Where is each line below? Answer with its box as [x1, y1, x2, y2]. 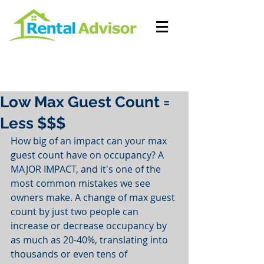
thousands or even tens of [11, 247, 130, 260]
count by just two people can [11, 205, 141, 218]
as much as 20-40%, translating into [11, 233, 170, 246]
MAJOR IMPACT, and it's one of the [11, 163, 163, 176]
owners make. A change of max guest [11, 191, 177, 204]
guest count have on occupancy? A [11, 148, 166, 161]
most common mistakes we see [11, 177, 153, 190]
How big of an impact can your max [11, 134, 169, 147]
